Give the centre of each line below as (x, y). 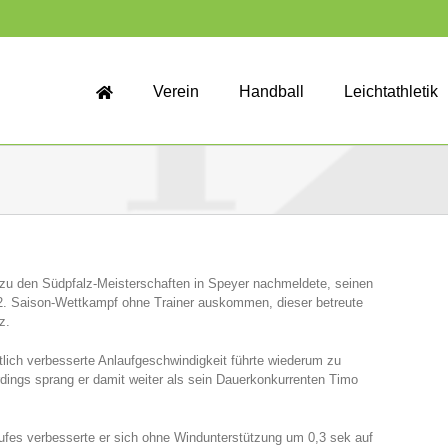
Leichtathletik (391, 91)
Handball (271, 91)
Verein (176, 91)
